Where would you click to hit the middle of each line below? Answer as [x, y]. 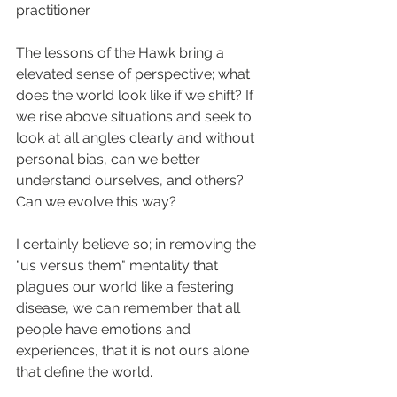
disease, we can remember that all [130, 308]
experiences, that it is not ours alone [134, 351]
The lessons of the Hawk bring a [122, 53]
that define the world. [84, 372]
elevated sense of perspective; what [135, 74]
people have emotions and [105, 330]
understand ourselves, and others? [132, 181]
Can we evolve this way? [96, 202]
